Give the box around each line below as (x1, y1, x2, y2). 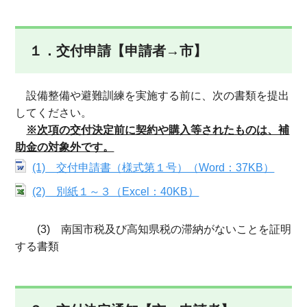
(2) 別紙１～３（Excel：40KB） (32, 186, 199, 197)
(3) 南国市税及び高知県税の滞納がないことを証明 (15, 223, 292, 235)
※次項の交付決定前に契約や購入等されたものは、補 (26, 124, 290, 136)
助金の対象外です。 (15, 141, 114, 153)
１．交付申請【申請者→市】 (29, 43, 208, 58)
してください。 (15, 107, 93, 119)
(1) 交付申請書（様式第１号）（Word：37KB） (32, 162, 275, 173)
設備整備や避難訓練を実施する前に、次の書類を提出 (15, 90, 290, 101)
